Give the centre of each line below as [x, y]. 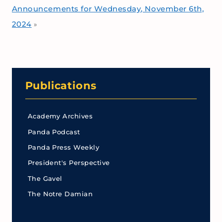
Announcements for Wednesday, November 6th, [108, 9]
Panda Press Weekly [63, 148]
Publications [61, 85]
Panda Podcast [54, 132]
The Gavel [45, 178]
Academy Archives [60, 116]
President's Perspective [69, 163]
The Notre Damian [60, 194]
